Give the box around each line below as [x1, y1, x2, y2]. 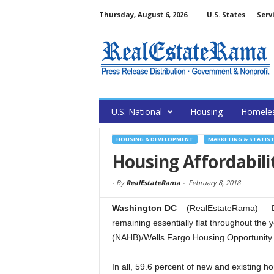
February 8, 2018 [188, 178, 240, 187]
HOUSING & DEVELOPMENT [116, 135, 193, 143]
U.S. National [111, 106, 162, 117]
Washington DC [111, 203, 177, 213]
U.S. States [206, 10, 245, 19]
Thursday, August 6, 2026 [98, 10, 187, 19]
